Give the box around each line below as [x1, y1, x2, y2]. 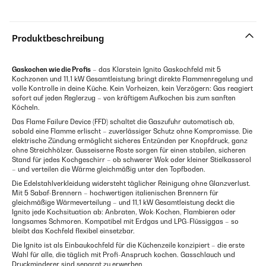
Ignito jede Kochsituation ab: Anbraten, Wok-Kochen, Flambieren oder [12, 208, 236, 216]
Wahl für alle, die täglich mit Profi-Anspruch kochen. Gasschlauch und [12, 251, 235, 259]
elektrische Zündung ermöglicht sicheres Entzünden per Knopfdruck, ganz [12, 137, 248, 145]
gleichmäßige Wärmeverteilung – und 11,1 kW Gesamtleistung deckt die [12, 198, 235, 207]
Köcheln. [12, 103, 40, 112]
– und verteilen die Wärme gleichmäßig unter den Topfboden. [12, 165, 205, 173]
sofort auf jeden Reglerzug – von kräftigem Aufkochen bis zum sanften [12, 94, 236, 102]
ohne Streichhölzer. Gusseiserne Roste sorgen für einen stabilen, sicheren [12, 146, 246, 154]
